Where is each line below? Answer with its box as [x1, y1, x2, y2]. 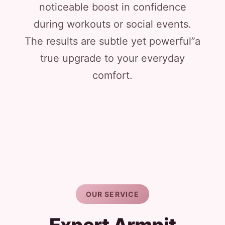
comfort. [92, 69, 133, 81]
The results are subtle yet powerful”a [25, 35, 200, 47]
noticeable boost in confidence [39, 1, 186, 13]
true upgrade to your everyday [40, 52, 185, 64]
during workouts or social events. [34, 18, 191, 30]
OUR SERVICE [85, 190, 140, 198]
